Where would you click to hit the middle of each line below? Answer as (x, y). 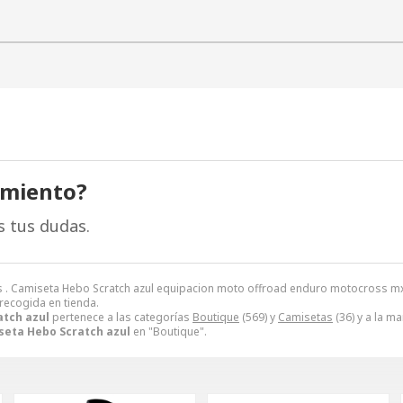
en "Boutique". (169, 331)
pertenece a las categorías (121, 317)
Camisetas (305, 317)
